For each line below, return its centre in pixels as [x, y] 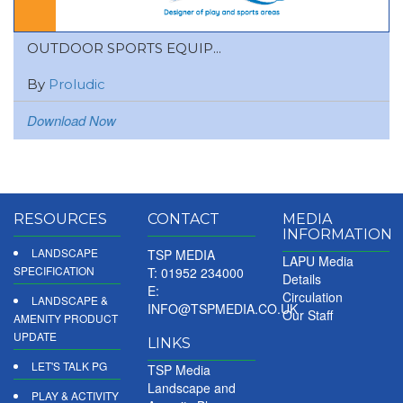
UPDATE [35, 336]
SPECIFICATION [54, 270]
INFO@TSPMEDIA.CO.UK [223, 308]
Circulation [312, 296]
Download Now [72, 120]
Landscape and [192, 387]
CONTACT [184, 219]
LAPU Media [318, 260]
